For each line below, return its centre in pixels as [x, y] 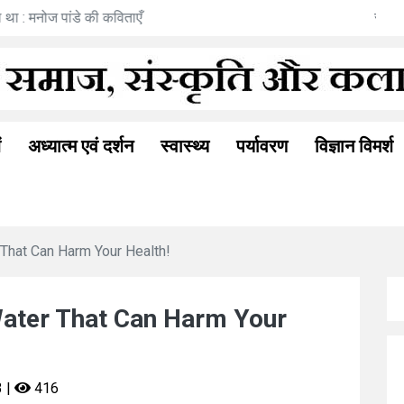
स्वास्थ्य [185, 146]
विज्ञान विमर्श [354, 146]
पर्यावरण [262, 146]
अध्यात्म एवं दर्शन [81, 146]
